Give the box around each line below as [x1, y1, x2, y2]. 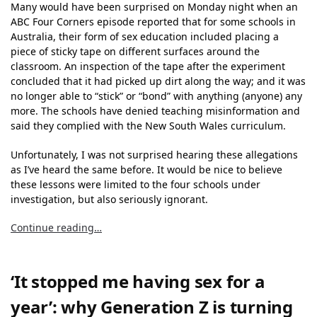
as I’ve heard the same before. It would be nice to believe [11, 162, 282, 176]
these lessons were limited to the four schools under [11, 177, 260, 191]
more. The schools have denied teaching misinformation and [11, 104, 300, 118]
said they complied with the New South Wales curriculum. [11, 119, 286, 133]
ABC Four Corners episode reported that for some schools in [11, 15, 296, 29]
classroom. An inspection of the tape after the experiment [11, 59, 285, 74]
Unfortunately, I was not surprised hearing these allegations [11, 147, 298, 161]
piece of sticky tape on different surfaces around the [11, 45, 260, 59]
